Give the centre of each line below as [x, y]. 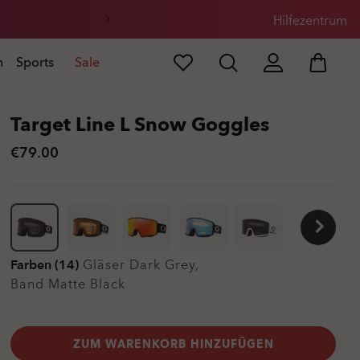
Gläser [106, 265]
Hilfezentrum [310, 21]
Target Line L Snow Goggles [140, 125]
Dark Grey [162, 265]
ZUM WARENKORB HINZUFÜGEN [173, 344]
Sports [35, 63]
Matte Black [87, 284]
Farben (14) [45, 265]
